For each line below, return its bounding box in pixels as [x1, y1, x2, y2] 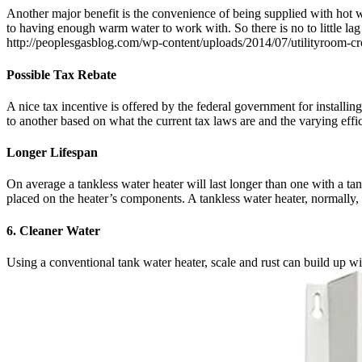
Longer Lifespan [6, 145, 98, 160]
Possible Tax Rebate [6, 67, 116, 82]
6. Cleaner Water [6, 223, 100, 238]
